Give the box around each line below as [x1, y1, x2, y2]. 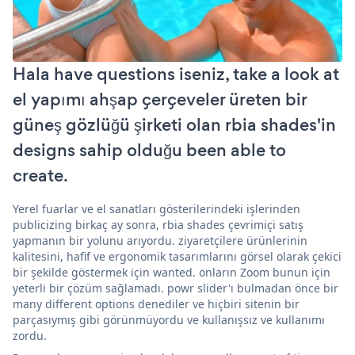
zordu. [13, 327, 47, 343]
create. [13, 162, 68, 188]
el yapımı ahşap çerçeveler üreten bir [13, 86, 307, 112]
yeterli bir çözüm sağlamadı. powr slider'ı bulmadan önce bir [13, 280, 338, 296]
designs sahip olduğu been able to [13, 137, 286, 162]
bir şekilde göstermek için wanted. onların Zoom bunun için [13, 264, 330, 280]
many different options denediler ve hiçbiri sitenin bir [13, 296, 300, 311]
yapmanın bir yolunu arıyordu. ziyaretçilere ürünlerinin [13, 232, 307, 248]
